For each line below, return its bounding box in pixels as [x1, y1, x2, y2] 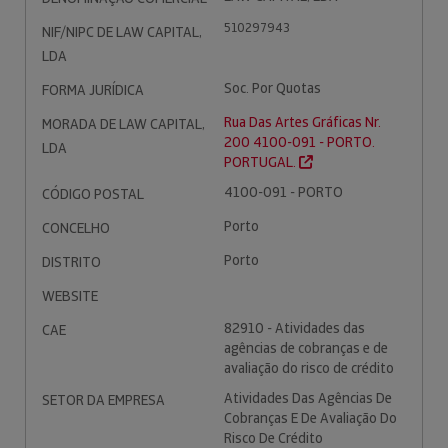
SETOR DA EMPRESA [42, 391, 165, 409]
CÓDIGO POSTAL [42, 185, 144, 203]
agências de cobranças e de [224, 339, 388, 357]
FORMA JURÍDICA [42, 81, 144, 99]
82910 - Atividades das [224, 319, 365, 337]
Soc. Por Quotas [224, 79, 321, 97]
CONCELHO [42, 219, 110, 237]
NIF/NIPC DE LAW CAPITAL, [42, 23, 202, 41]
